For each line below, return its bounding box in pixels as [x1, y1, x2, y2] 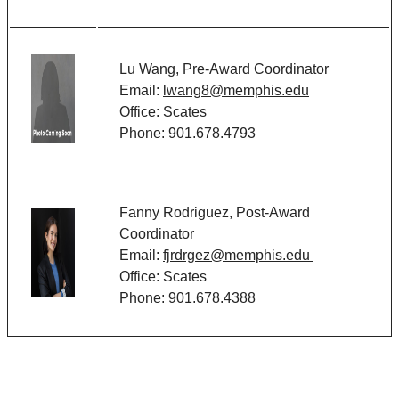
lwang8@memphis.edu [163, 83, 309, 99]
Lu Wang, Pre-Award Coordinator [119, 61, 329, 77]
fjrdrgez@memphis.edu [163, 248, 313, 264]
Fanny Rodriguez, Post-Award [119, 205, 310, 221]
